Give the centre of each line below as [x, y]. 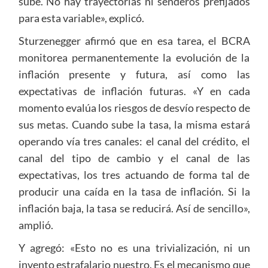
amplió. [36, 225]
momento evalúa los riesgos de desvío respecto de [134, 107]
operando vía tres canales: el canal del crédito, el [134, 141]
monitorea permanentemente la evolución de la [134, 57]
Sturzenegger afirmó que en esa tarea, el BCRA [134, 40]
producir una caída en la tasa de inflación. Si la [134, 191]
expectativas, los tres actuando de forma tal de [134, 174]
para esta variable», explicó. [81, 18]
